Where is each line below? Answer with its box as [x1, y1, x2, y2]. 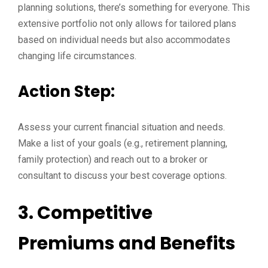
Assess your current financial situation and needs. [18, 121, 225, 133]
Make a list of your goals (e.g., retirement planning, [18, 138, 227, 149]
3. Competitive [18, 200, 153, 226]
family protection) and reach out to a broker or [18, 154, 208, 165]
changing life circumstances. [18, 50, 136, 62]
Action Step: [18, 81, 115, 102]
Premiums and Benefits [18, 231, 236, 256]
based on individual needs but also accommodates [18, 34, 230, 45]
